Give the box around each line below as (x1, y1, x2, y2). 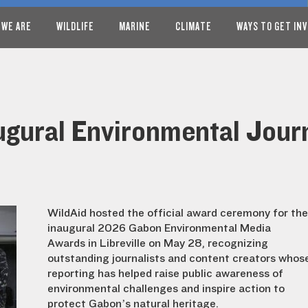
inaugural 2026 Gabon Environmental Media (47, 222, 271, 234)
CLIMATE (175, 20, 212, 33)
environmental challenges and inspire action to (47, 283, 285, 295)
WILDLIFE (56, 20, 94, 33)
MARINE (119, 20, 151, 33)
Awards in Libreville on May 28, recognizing (47, 237, 268, 250)
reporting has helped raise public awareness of (47, 267, 283, 280)
